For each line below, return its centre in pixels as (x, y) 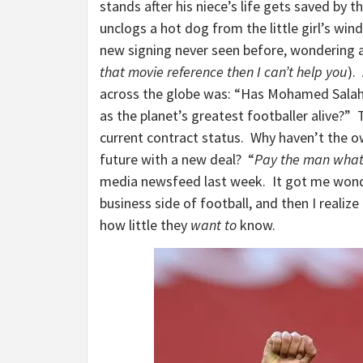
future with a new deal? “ (177, 159)
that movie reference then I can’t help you (224, 72)
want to (214, 225)
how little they (145, 225)
